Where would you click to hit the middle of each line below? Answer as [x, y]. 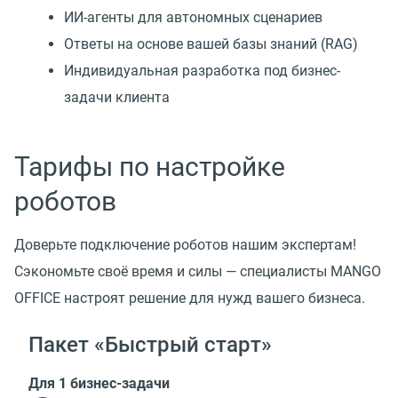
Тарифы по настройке [150, 166]
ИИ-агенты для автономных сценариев [193, 17]
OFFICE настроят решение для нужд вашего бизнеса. [190, 298]
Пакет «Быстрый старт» [150, 345]
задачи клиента [117, 97]
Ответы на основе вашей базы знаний [191, 44]
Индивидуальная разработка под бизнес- [202, 70]
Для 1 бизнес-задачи [99, 384]
